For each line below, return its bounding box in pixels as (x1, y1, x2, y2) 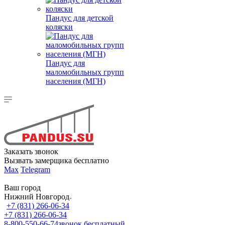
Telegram (21, 165, 50, 174)
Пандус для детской (46, 14, 114, 22)
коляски (46, 23, 73, 31)
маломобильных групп (46, 68, 124, 76)
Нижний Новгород (4, 192, 69, 201)
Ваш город (4, 183, 41, 192)
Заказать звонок (4, 147, 58, 156)
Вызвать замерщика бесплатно (4, 156, 109, 165)
